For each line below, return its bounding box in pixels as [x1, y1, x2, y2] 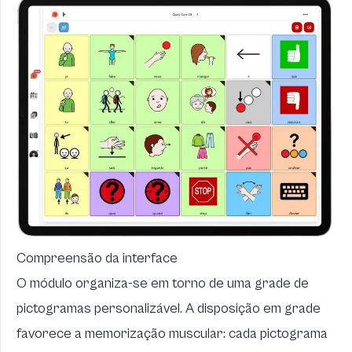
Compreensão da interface [16, 249, 178, 266]
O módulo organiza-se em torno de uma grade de [16, 274, 309, 291]
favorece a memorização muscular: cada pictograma [16, 324, 328, 342]
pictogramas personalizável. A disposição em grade [16, 299, 321, 317]
